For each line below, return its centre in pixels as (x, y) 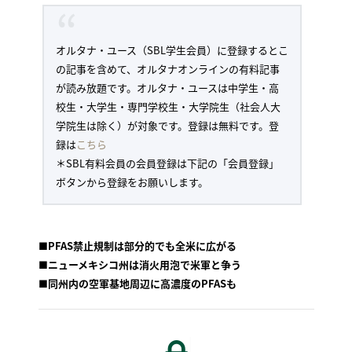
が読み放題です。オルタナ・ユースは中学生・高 (167, 88)
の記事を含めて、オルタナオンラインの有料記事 (167, 69)
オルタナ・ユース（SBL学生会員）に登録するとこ (172, 50)
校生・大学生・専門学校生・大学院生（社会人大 (168, 107)
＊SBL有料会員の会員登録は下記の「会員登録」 (167, 163)
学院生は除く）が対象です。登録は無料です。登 (167, 126)
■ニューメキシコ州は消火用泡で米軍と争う (139, 265)
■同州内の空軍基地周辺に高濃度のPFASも (137, 284)
